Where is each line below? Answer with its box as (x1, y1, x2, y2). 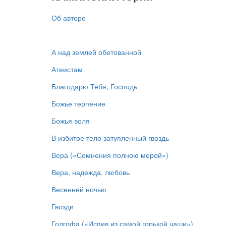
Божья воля (51, 115, 90, 126)
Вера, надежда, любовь (51, 166, 130, 177)
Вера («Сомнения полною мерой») (51, 149, 168, 160)
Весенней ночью (51, 184, 106, 194)
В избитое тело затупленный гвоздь (51, 132, 169, 143)
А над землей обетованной (51, 46, 141, 57)
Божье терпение (51, 98, 105, 108)
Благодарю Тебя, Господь (51, 81, 137, 91)
